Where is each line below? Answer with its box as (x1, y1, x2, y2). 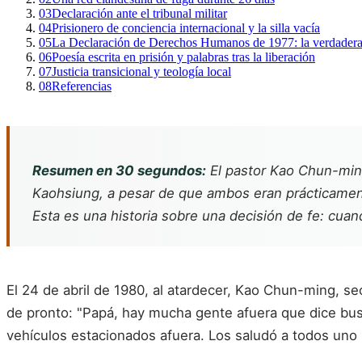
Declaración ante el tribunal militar (52, 6, 227, 21)
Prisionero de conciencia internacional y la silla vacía (52, 21, 320, 36)
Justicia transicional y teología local (52, 65, 231, 79)
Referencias (52, 79, 112, 94)
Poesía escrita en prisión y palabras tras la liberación (52, 50, 315, 65)
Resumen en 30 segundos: (32, 162, 206, 179)
